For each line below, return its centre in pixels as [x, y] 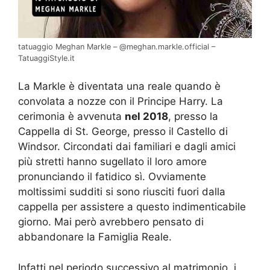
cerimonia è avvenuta [71, 117]
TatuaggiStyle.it [46, 58]
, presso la [193, 117]
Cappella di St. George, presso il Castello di [123, 132]
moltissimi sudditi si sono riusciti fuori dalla [122, 192]
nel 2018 [146, 117]
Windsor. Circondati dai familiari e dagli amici [127, 147]
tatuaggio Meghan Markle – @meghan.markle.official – [117, 46]
